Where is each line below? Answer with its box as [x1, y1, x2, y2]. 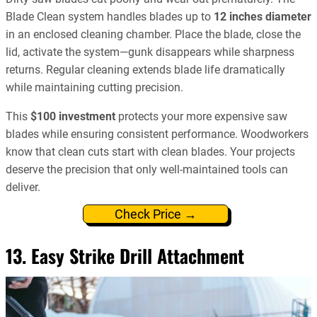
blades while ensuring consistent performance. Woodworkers [6, 127, 309, 141]
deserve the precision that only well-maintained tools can [6, 162, 288, 176]
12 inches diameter [214, 9, 311, 23]
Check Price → [114, 206, 197, 221]
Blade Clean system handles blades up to [6, 9, 214, 23]
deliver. [6, 180, 40, 194]
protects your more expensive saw [115, 109, 287, 123]
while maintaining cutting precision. [6, 80, 183, 94]
